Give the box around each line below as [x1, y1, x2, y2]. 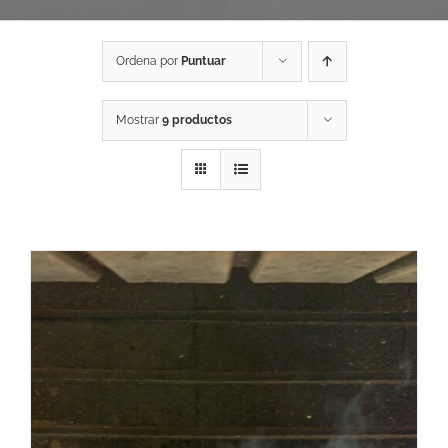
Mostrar [115, 113, 162, 128]
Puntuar [180, 54, 226, 69]
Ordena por [115, 54, 181, 69]
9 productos [161, 113, 232, 128]
